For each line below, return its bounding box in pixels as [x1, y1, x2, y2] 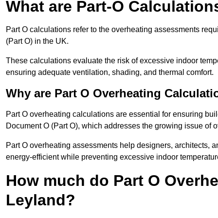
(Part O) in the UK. [6, 37, 69, 46]
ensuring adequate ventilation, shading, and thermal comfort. [6, 68, 214, 77]
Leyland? [6, 191, 75, 209]
